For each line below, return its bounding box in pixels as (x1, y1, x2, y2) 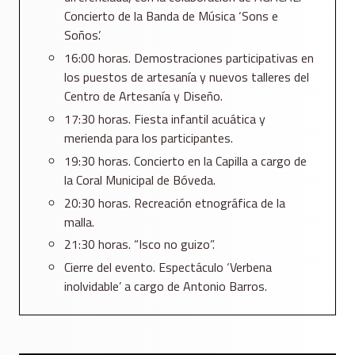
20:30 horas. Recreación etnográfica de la (64, 193, 285, 212)
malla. (64, 212, 94, 231)
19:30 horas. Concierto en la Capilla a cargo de (64, 151, 307, 170)
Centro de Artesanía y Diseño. (64, 86, 223, 106)
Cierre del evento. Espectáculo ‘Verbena (64, 258, 272, 277)
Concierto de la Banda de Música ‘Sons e (64, 6, 278, 26)
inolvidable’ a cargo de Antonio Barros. (64, 277, 267, 296)
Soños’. (64, 25, 101, 45)
